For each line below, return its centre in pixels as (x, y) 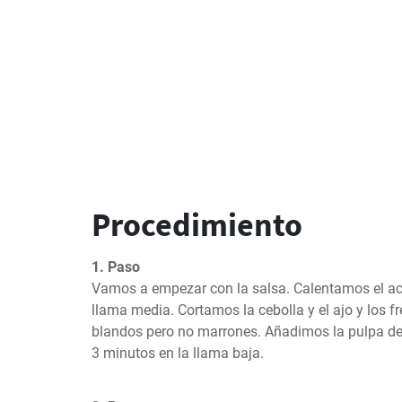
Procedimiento (197, 225)
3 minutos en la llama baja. (178, 353)
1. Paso (116, 267)
